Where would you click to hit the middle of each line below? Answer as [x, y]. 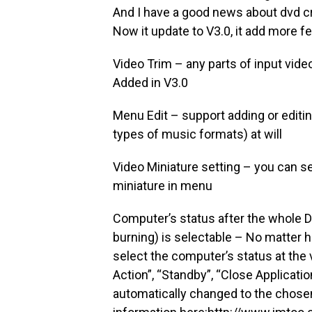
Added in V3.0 [150, 83]
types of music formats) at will [197, 134]
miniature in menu [163, 186]
